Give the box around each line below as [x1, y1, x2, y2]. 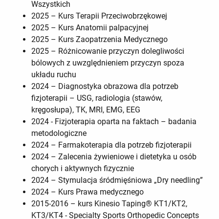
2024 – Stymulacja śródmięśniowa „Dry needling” [31, 175, 203, 185]
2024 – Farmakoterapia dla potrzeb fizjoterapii [31, 140, 192, 150]
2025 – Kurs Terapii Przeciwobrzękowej [31, 11, 167, 21]
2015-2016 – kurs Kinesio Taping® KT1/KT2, [31, 199, 187, 209]
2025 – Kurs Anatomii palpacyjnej [31, 23, 149, 33]
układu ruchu [31, 70, 76, 80]
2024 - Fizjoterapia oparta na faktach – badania [31, 117, 197, 127]
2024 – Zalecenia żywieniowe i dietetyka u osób [31, 152, 197, 162]
